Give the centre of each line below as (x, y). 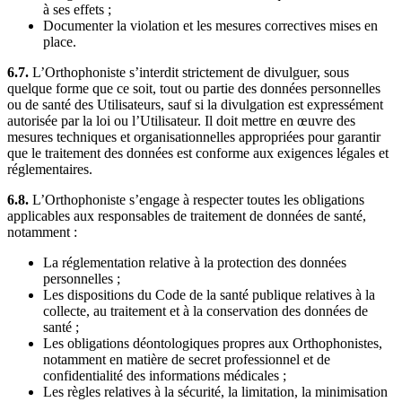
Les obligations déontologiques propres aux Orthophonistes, (213, 343)
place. (60, 41)
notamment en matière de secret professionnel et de (187, 359)
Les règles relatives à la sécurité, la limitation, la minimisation (215, 391)
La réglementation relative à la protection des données (195, 262)
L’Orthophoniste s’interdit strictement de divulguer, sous (189, 72)
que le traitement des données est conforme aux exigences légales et (198, 153)
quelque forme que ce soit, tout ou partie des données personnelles (194, 88)
